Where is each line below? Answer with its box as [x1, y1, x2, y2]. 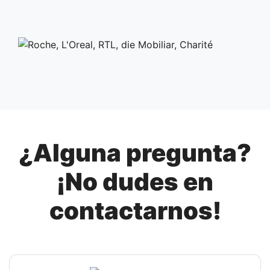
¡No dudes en [57, 166, 213, 196]
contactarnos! [49, 195, 221, 225]
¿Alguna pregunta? [19, 137, 251, 168]
